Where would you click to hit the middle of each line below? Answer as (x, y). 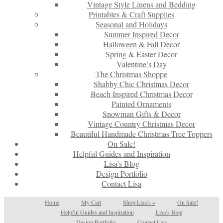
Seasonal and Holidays (131, 24)
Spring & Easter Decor (141, 54)
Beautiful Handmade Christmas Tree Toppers (141, 134)
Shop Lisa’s (137, 202)
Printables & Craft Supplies (131, 14)
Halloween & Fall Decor (141, 44)
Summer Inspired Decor (141, 34)
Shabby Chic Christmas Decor (141, 84)
